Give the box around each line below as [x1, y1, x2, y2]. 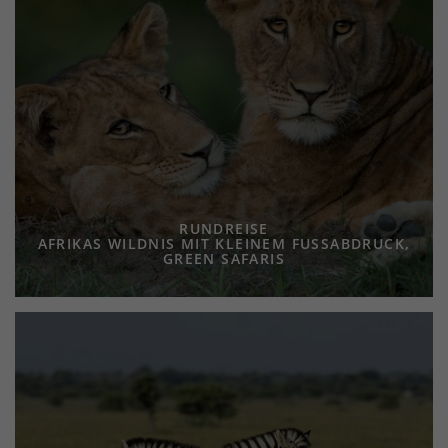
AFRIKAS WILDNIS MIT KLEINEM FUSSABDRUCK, [37, 234, 411, 253]
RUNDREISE [179, 219, 269, 238]
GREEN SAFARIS [162, 249, 286, 268]
